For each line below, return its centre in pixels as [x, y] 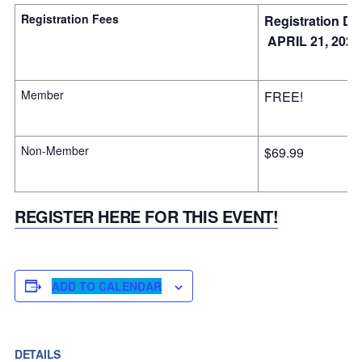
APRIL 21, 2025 [314, 40]
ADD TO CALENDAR [107, 286]
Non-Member [55, 150]
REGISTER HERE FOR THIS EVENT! [147, 216]
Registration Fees [70, 18]
